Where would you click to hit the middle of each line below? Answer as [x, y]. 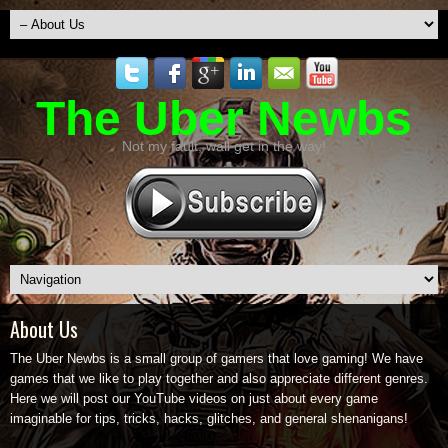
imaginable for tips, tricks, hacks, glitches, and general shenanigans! [209, 418]
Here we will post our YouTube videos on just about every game [194, 398]
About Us [44, 329]
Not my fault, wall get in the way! [224, 146]
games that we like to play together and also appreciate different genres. [219, 378]
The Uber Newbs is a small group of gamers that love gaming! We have [216, 358]
